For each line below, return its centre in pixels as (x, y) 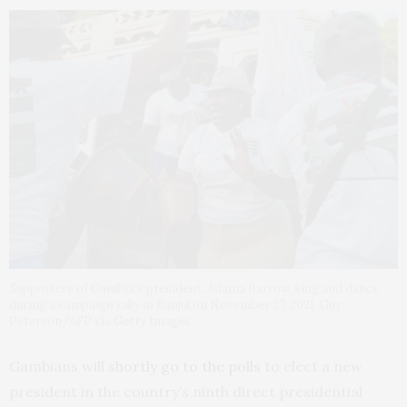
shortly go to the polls (184, 367)
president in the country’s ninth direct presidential (186, 392)
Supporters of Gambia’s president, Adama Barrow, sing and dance (194, 289)
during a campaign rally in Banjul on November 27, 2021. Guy (175, 305)
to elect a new (312, 367)
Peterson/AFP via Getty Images (100, 322)
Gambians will (59, 367)
